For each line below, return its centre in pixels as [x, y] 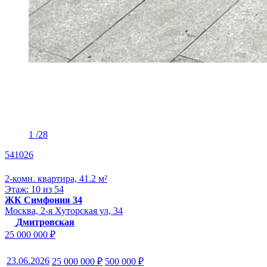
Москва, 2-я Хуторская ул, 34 [64, 210]
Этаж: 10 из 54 [34, 189]
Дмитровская [45, 222]
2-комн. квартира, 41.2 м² [56, 178]
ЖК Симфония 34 [44, 200]
